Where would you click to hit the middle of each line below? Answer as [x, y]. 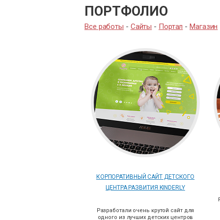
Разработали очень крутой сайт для [145, 210]
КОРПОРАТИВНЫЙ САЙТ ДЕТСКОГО [145, 177]
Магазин [204, 27]
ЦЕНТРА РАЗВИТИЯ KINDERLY [145, 188]
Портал [171, 27]
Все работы [104, 27]
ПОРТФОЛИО [126, 11]
